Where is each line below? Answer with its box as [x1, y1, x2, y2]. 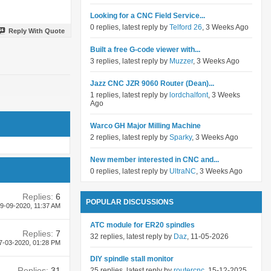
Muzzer [169, 57, 193, 65]
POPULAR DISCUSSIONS [86, 198, 174, 206]
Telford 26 [169, 23, 202, 31]
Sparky [169, 133, 192, 142]
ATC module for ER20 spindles [90, 221, 195, 229]
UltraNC [169, 167, 196, 175]
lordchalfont [169, 91, 208, 99]
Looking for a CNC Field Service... [90, 11, 205, 20]
